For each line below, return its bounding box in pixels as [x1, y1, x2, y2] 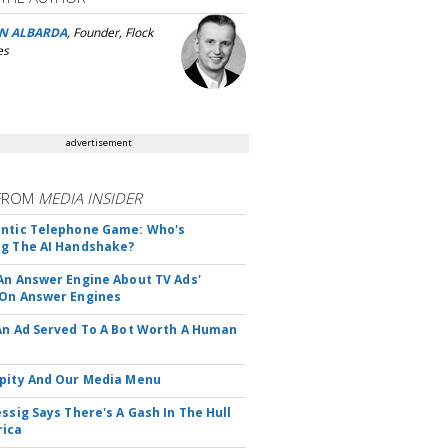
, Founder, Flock [67, 24, 154, 41]
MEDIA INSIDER [38, 188, 143, 208]
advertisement [66, 136, 133, 149]
